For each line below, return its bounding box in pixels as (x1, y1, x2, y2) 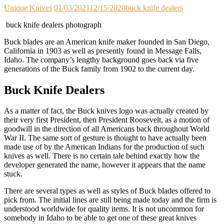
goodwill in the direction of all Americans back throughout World (4, 124, 209, 133)
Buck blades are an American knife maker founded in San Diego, (4, 37, 209, 46)
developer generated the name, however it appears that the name (4, 160, 205, 169)
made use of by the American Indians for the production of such (4, 142, 204, 151)
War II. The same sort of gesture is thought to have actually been (4, 133, 206, 142)
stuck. (4, 169, 22, 178)
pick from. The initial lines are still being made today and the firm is (4, 195, 216, 204)
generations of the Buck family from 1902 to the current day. (4, 64, 194, 73)
